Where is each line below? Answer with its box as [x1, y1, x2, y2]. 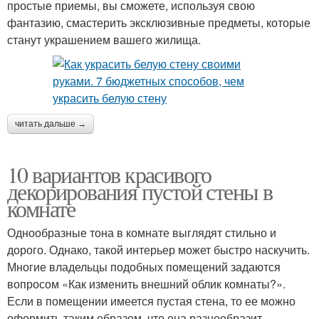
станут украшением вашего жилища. [7, 31, 201, 48]
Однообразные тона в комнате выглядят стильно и [7, 224, 276, 241]
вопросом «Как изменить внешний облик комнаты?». [7, 276, 286, 292]
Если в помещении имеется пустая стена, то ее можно [7, 293, 296, 309]
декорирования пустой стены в [7, 176, 273, 206]
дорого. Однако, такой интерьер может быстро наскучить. [7, 241, 310, 258]
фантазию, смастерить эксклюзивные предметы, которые [7, 14, 310, 31]
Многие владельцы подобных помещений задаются [7, 258, 281, 275]
